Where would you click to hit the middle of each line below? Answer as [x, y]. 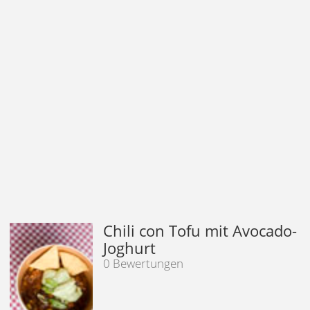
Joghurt [130, 247]
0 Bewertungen [144, 263]
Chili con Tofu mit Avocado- [200, 230]
